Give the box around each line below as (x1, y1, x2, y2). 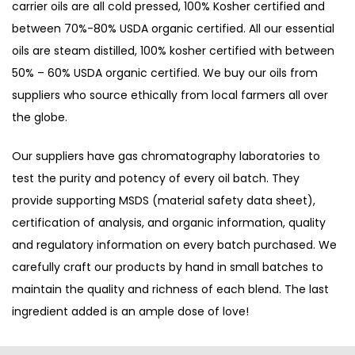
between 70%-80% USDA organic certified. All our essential (12, 21, 334, 36)
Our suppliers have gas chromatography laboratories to (12, 148, 320, 164)
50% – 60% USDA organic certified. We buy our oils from (12, 65, 318, 81)
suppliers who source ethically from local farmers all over (12, 87, 328, 103)
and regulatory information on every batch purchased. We (12, 237, 337, 253)
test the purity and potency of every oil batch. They (12, 170, 300, 186)
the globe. (12, 109, 67, 125)
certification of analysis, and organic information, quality (12, 215, 326, 231)
